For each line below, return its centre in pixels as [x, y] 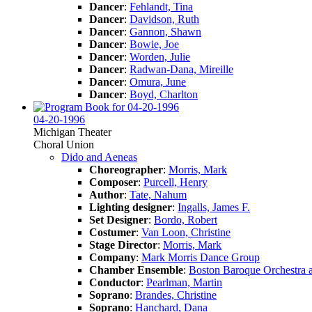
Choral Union [64, 144]
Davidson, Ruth [164, 19]
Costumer [112, 232]
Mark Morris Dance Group [201, 257]
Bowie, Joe [154, 44]
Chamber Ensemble [136, 270]
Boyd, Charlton [164, 94]
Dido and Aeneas [99, 157]
